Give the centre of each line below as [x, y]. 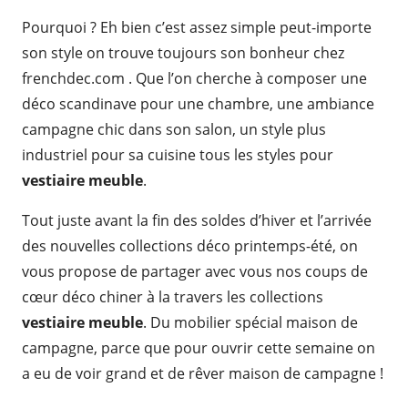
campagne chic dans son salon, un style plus [174, 129]
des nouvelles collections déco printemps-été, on [190, 246]
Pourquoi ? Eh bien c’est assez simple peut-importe [197, 27]
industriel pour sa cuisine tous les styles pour [178, 155]
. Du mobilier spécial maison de [250, 322]
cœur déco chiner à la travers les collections [173, 297]
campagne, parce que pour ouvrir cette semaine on [199, 348]
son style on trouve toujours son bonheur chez [183, 53]
